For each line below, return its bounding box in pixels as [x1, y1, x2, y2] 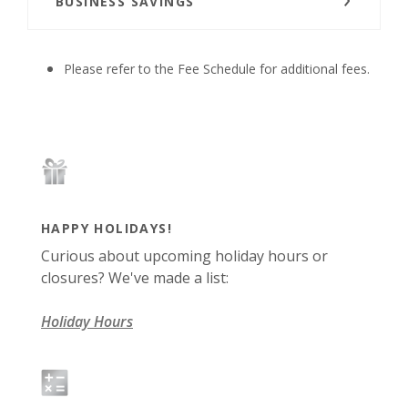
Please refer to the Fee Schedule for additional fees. [64, 60, 370, 78]
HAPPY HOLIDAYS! [41, 219, 172, 238]
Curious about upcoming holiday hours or [41, 246, 328, 267]
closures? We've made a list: [41, 268, 229, 289]
